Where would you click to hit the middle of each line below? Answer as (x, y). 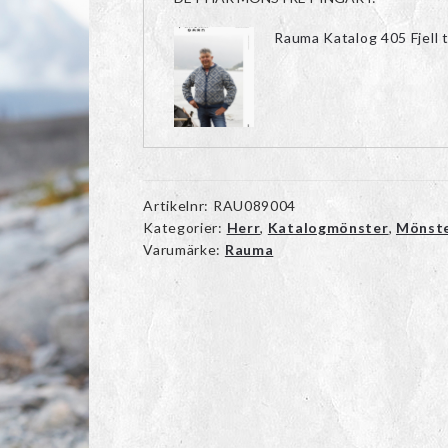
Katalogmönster (328, 227)
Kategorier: (185, 227)
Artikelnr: (178, 205)
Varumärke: (184, 249)
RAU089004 (254, 205)
